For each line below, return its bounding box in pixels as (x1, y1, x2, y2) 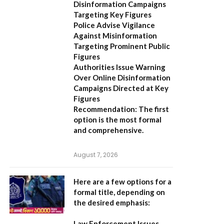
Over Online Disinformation (73, 73, 170, 82)
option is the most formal (73, 115, 161, 124)
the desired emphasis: (73, 198, 150, 207)
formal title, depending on (73, 187, 165, 196)
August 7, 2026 (73, 150, 118, 159)
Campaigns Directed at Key (73, 83, 168, 92)
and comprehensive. (73, 125, 143, 134)
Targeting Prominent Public (73, 41, 170, 50)
